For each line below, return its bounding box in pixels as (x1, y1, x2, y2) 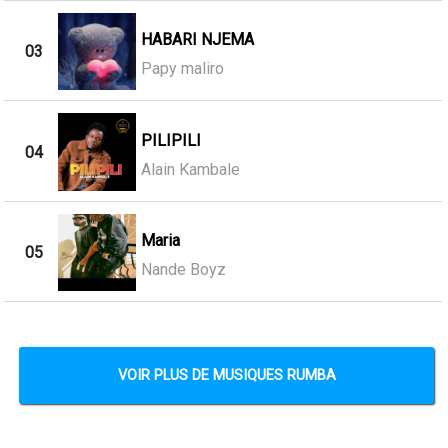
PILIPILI (140, 130, 201, 150)
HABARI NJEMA (140, 30, 254, 50)
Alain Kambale (140, 159, 240, 179)
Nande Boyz (140, 260, 226, 280)
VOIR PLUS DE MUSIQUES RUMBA (117, 367, 336, 385)
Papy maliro (140, 59, 224, 79)
